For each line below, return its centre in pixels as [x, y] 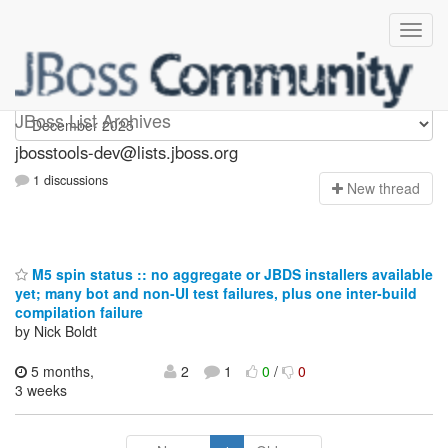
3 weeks [41, 389]
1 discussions [68, 180]
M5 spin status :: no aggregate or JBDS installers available [230, 273]
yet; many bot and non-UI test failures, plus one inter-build [216, 292]
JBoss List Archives [93, 120]
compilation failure [79, 311]
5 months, [60, 370]
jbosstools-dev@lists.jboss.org [126, 152]
